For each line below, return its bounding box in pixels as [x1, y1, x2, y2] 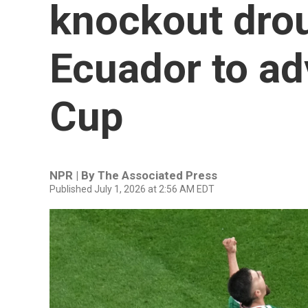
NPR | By [49, 168, 98, 182]
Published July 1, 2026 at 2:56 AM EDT [49, 184, 214, 195]
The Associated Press [98, 168, 217, 182]
